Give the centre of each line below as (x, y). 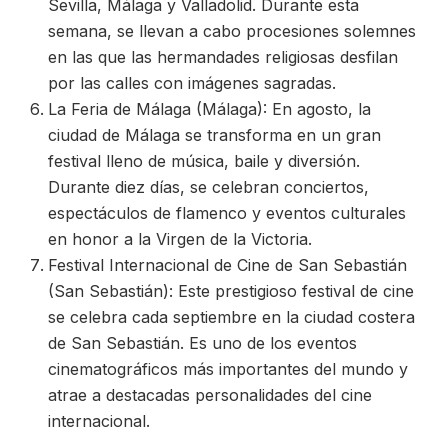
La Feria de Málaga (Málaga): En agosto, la (209, 109)
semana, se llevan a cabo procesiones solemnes (232, 31)
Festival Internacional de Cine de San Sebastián (227, 265)
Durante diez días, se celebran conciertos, (208, 187)
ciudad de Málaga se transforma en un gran (214, 135)
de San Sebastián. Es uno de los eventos (202, 343)
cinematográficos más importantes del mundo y (228, 369)
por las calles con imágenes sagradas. (192, 83)
